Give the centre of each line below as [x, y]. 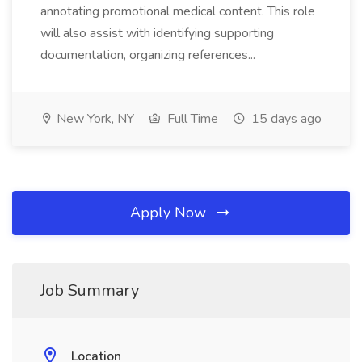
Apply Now [170, 213]
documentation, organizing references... [149, 55]
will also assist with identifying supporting [157, 33]
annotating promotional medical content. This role [178, 11]
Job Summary [90, 290]
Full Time [191, 119]
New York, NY [94, 119]
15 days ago [285, 119]
